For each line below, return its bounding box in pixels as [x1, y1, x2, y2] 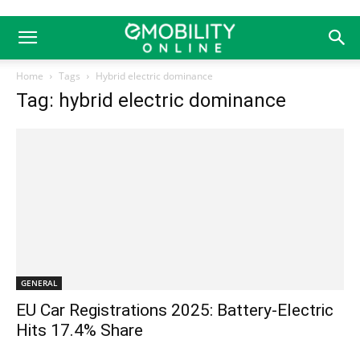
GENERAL [21, 277, 57, 289]
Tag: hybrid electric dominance [16, 89, 286, 112]
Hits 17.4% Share [16, 321, 143, 341]
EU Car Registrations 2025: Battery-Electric [16, 301, 333, 321]
